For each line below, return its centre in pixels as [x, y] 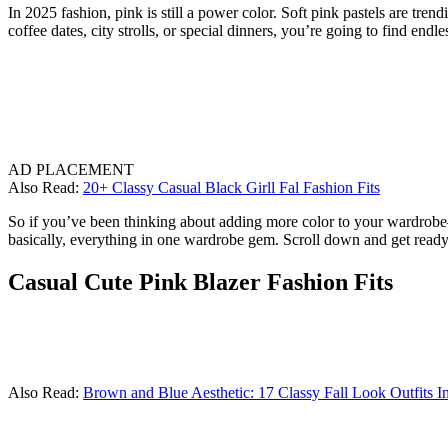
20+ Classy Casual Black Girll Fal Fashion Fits [231, 187]
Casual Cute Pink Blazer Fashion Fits [200, 281]
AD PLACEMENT [71, 169]
